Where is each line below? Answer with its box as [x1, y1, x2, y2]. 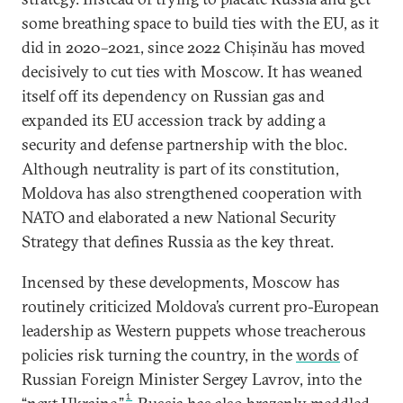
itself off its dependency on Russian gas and [22, 85, 325, 106]
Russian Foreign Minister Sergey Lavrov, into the [22, 369, 362, 390]
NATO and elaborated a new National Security [22, 207, 336, 228]
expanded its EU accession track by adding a [22, 110, 326, 130]
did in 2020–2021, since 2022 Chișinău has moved [22, 37, 365, 58]
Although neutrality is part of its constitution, [22, 158, 339, 179]
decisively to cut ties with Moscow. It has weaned [22, 61, 363, 82]
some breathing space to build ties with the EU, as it [22, 13, 379, 33]
